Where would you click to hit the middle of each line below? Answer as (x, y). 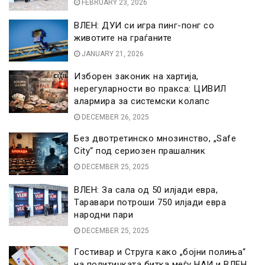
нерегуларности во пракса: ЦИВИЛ (150, 89)
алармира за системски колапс (142, 101)
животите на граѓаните (123, 38)
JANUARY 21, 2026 (112, 54)
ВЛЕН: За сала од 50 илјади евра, (146, 190)
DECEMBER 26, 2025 (114, 117)
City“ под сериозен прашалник (140, 151)
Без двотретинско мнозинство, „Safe (155, 138)
